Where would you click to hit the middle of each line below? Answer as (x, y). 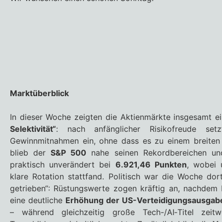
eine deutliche (38, 200)
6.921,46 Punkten (151, 165)
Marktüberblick (39, 93)
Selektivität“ (33, 129)
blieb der (30, 153)
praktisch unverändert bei (63, 165)
